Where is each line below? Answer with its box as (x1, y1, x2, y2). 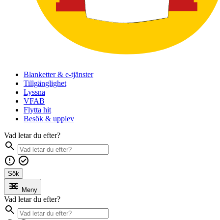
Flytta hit (24, 106, 51, 114)
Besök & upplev (24, 114, 74, 123)
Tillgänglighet (24, 79, 66, 88)
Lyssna (24, 88, 45, 97)
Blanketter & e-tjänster (24, 70, 93, 79)
